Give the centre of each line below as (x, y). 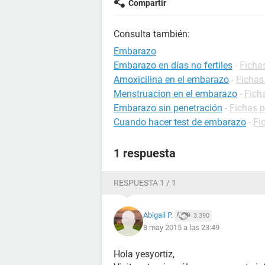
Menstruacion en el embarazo (175, 94)
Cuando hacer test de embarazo (180, 122)
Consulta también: (152, 34)
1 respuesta (145, 153)
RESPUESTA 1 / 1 (145, 183)
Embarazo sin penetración (168, 108)
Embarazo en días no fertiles (173, 65)
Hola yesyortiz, (144, 254)
